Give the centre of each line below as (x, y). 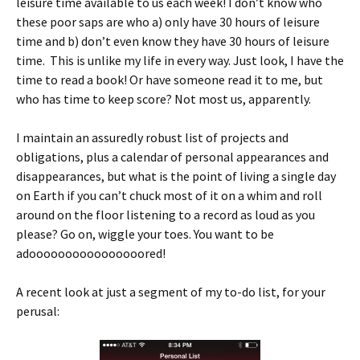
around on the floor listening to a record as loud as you (166, 215)
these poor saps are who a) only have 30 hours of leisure (168, 22)
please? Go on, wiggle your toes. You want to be (145, 234)
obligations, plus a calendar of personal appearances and (172, 157)
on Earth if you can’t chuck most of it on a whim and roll (169, 195)
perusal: (38, 311)
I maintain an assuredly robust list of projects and (152, 137)
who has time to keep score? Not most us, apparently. (164, 99)
